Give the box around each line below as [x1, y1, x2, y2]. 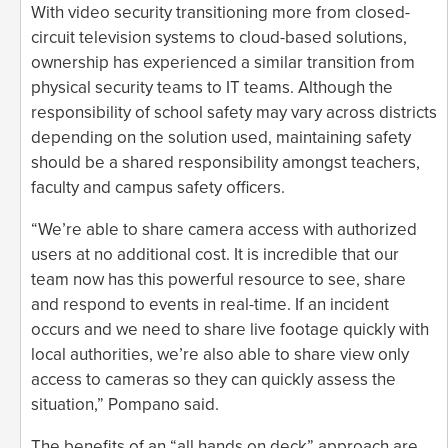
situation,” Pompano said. [31, 393, 219, 415]
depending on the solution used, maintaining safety [31, 126, 411, 148]
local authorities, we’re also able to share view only [31, 343, 409, 365]
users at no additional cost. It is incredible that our [31, 243, 399, 265]
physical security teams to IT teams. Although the [31, 76, 393, 98]
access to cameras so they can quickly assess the [31, 368, 396, 390]
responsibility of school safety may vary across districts [31, 101, 437, 123]
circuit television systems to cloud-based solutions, [31, 26, 407, 48]
